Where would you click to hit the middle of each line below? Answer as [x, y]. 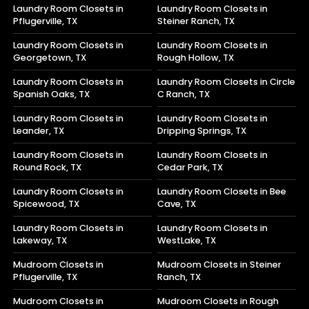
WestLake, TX [187, 241]
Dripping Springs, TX [202, 131]
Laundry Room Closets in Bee [222, 192]
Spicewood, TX [47, 204]
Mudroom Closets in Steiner [220, 265]
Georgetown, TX [50, 58]
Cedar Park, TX [190, 168]
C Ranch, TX [184, 94]
